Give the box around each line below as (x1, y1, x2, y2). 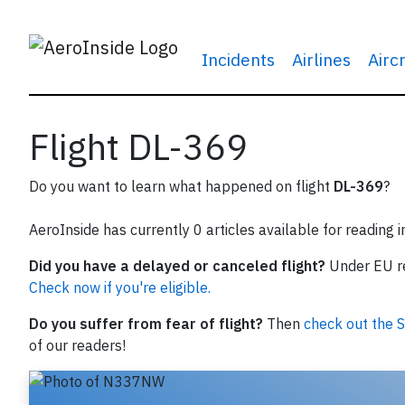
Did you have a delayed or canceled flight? (29, 257, 325, 275)
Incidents (201, 48, 275, 71)
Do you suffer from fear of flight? (29, 315, 263, 333)
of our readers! (29, 336, 126, 354)
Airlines (291, 48, 351, 71)
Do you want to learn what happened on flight (29, 177, 334, 195)
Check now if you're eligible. (29, 278, 211, 297)
